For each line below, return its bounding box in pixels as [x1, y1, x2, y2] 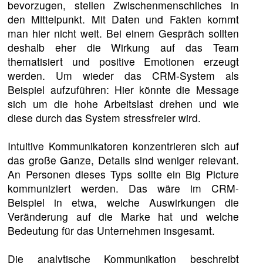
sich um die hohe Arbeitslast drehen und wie [8, 96, 239, 111]
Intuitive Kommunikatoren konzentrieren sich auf [8, 138, 239, 153]
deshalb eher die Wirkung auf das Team [8, 39, 239, 55]
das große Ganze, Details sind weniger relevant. [8, 152, 239, 167]
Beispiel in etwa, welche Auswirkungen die [8, 194, 239, 210]
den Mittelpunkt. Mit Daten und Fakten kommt [8, 11, 239, 26]
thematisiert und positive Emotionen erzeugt [8, 53, 239, 69]
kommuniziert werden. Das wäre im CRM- [8, 180, 239, 195]
